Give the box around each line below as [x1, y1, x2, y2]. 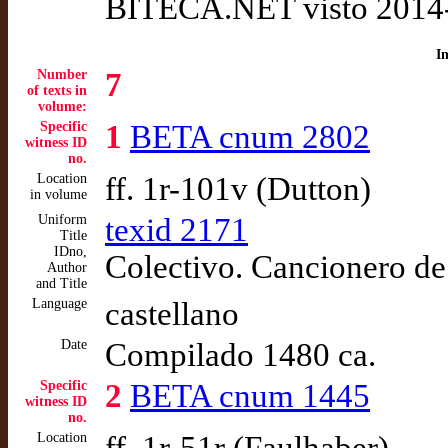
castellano [105, 296, 239, 332]
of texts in [27, 83, 87, 98]
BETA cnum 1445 [130, 378, 370, 414]
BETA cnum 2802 [130, 119, 370, 155]
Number [37, 67, 87, 82]
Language [32, 296, 87, 311]
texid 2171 [105, 212, 248, 248]
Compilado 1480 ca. [105, 337, 376, 373]
